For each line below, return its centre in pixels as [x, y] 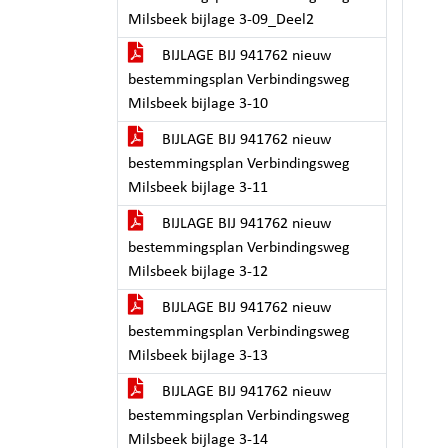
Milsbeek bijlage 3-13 [198, 356]
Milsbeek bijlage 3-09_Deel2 [221, 20]
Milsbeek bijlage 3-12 [198, 272]
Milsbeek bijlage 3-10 [198, 104]
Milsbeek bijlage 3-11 [198, 188]
